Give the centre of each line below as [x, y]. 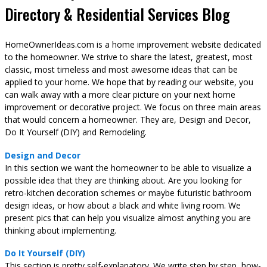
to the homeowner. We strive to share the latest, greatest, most [129, 57]
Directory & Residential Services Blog [117, 14]
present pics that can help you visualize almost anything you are [128, 218]
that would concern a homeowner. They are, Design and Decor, [128, 120]
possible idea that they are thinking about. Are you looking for [123, 180]
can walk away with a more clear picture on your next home [120, 95]
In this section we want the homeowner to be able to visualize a [128, 167]
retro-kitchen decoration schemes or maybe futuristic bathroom [128, 193]
